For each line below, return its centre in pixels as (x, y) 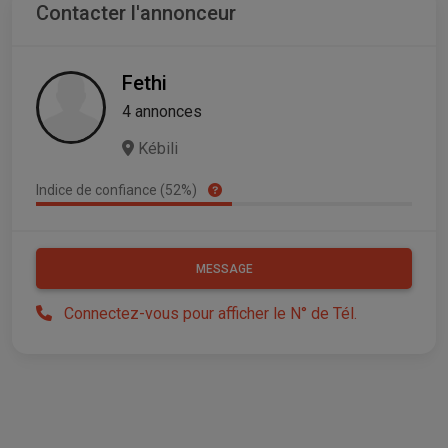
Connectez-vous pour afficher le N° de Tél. (210, 313)
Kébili (156, 148)
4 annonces (162, 111)
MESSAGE (224, 268)
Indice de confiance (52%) (118, 189)
